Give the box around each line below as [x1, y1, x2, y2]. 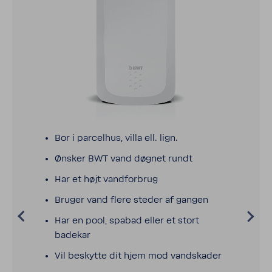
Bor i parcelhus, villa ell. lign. [55, 133, 178, 143]
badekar [55, 230, 90, 240]
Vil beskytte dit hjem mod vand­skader [55, 251, 222, 261]
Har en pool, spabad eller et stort [55, 216, 199, 226]
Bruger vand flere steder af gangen [55, 195, 208, 205]
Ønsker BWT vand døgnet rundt [55, 154, 192, 164]
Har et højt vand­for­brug [55, 174, 158, 185]
